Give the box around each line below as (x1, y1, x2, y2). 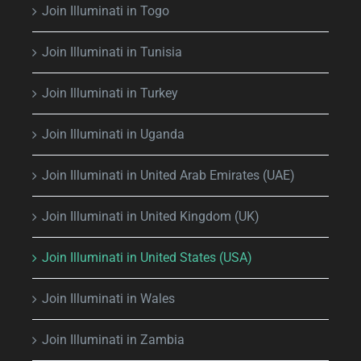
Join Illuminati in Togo (42, 2, 169, 19)
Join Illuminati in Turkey (42, 85, 178, 101)
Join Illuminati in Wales (42, 290, 175, 306)
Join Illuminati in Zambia (42, 331, 185, 347)
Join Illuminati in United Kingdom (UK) (42, 208, 259, 224)
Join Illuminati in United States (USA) (42, 249, 252, 265)
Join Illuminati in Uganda (42, 126, 185, 142)
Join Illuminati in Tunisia (42, 44, 182, 60)
